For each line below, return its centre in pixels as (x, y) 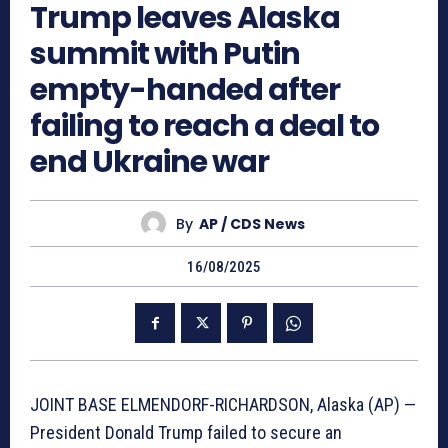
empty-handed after (185, 90)
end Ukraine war (149, 162)
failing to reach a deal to (204, 126)
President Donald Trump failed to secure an (186, 433)
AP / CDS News (251, 223)
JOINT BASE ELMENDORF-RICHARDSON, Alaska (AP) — (223, 405)
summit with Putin (165, 54)
